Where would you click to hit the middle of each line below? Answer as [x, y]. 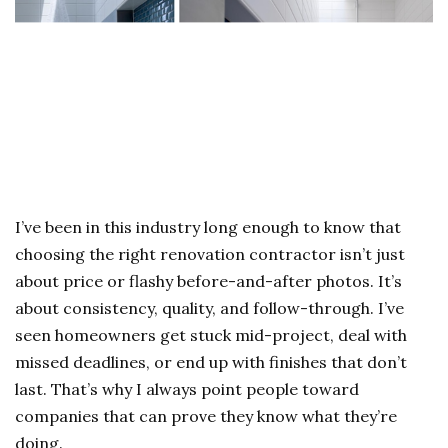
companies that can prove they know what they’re [206, 415]
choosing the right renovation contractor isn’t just [210, 253]
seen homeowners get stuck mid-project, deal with [211, 334]
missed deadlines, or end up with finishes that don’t [211, 361]
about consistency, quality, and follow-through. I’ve [209, 307]
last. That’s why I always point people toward [187, 388]
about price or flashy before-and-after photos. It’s [208, 280]
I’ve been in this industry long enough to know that [208, 226]
